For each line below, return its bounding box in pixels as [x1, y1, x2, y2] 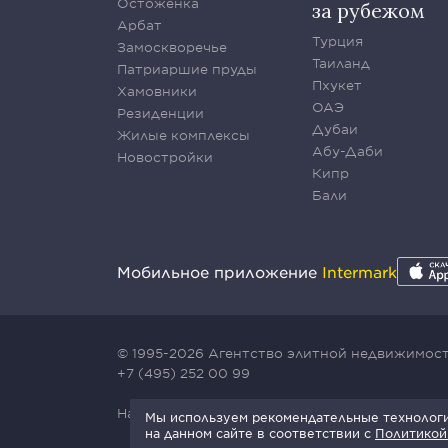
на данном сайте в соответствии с [145, 425, 375, 441]
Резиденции [117, 105, 204, 121]
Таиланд [312, 55, 370, 71]
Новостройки [117, 149, 213, 165]
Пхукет [312, 77, 362, 93]
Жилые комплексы [117, 127, 250, 143]
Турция [312, 33, 363, 49]
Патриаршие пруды [117, 61, 257, 77]
